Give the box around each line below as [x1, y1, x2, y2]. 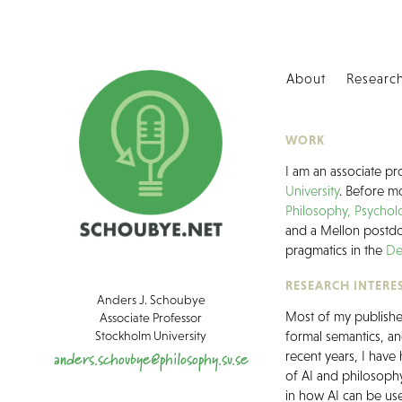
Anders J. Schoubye [96, 293, 205, 308]
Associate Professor [100, 310, 203, 326]
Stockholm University [95, 328, 207, 344]
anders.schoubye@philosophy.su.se [53, 345, 249, 374]
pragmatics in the [285, 242, 387, 258]
